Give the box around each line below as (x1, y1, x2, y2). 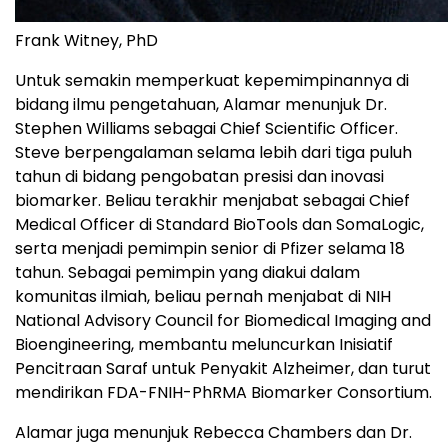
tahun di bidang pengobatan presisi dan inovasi (15, 165, 384, 189)
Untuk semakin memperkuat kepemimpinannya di (15, 69, 409, 93)
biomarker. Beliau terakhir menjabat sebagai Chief (15, 189, 410, 213)
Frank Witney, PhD (15, 29, 158, 53)
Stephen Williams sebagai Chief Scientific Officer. (15, 117, 398, 141)
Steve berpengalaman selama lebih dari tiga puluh (15, 141, 412, 165)
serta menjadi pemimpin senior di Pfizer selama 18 (15, 237, 405, 261)
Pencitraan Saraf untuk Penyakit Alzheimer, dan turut (15, 357, 431, 381)
